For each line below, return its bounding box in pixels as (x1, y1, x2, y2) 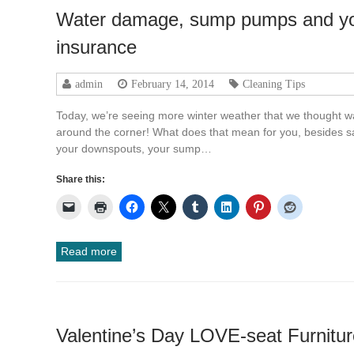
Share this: (56, 173, 106, 185)
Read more (61, 244, 118, 258)
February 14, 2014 (131, 77, 215, 89)
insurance (56, 36, 137, 58)
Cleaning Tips (243, 77, 306, 89)
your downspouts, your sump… (56, 141, 213, 155)
